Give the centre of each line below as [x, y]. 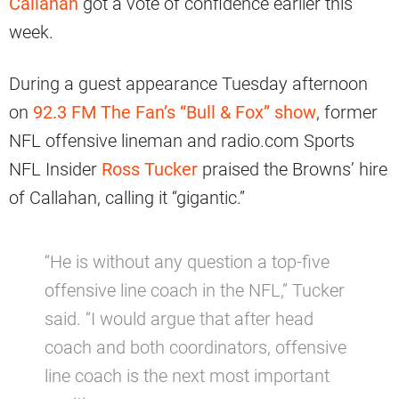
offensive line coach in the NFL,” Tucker [195, 291]
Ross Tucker [150, 170]
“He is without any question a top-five [187, 262]
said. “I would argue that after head [179, 319]
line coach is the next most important [187, 376]
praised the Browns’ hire [293, 170]
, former [347, 113]
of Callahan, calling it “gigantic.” [127, 198]
